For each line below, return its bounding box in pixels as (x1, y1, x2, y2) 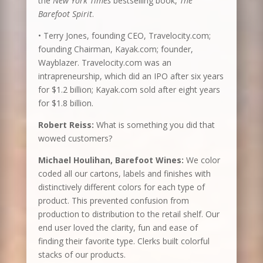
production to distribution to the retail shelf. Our (38, 208, 220, 220)
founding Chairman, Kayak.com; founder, (38, 43, 193, 55)
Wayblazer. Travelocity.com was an (38, 57, 171, 69)
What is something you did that (96, 119, 215, 131)
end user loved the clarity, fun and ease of (38, 222, 198, 234)
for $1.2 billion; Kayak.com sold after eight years (38, 84, 220, 96)
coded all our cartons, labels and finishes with (38, 168, 211, 180)
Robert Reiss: (38, 119, 96, 131)
